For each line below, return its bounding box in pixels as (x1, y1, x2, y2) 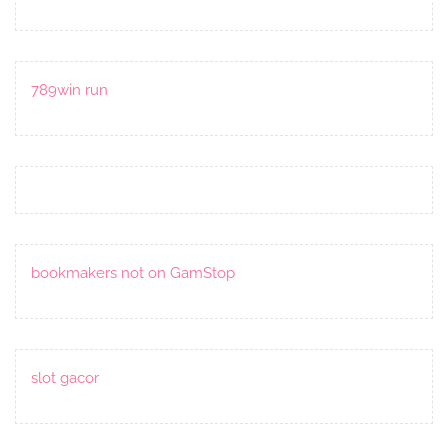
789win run (31, 80, 108, 99)
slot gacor (31, 368, 99, 387)
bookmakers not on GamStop (31, 263, 235, 282)
